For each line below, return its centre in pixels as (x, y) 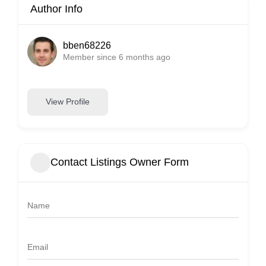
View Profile (68, 102)
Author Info (56, 9)
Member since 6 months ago (117, 57)
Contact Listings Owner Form (120, 162)
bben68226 (87, 45)
